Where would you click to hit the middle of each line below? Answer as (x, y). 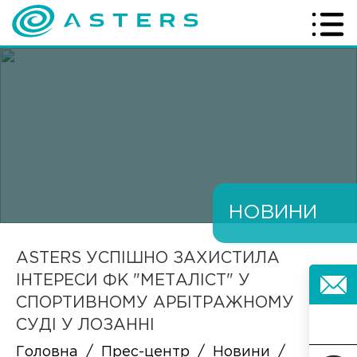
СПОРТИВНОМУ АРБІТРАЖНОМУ (155, 303)
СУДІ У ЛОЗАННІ (85, 325)
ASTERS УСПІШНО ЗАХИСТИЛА (148, 258)
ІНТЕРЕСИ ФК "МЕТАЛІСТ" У (133, 280)
